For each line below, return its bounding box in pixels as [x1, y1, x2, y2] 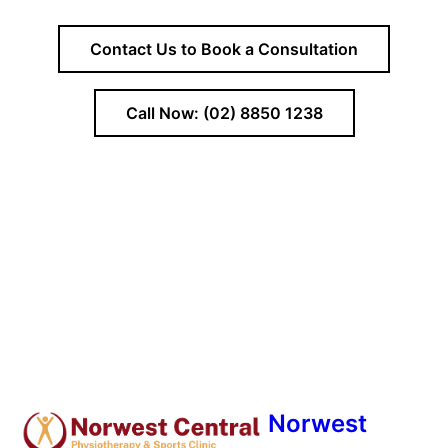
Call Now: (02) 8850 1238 [125, 102, 323, 123]
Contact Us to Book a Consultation [90, 38, 358, 59]
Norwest [268, 408, 367, 438]
